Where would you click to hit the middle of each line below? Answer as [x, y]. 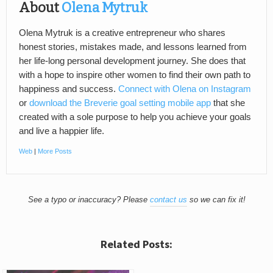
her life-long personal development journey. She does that [132, 61]
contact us [168, 200]
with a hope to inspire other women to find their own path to [135, 75]
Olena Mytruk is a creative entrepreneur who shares [122, 33]
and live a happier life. [62, 131]
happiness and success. [69, 89]
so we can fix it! [216, 200]
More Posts [55, 151]
